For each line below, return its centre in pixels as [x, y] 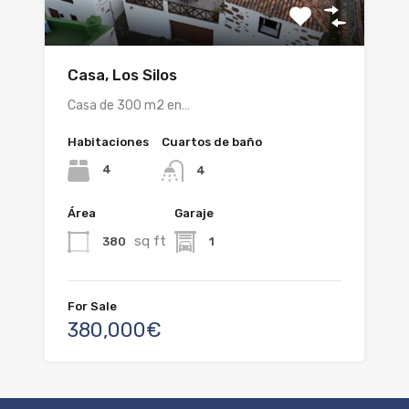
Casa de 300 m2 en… [129, 105]
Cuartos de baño [212, 142]
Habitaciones [108, 142]
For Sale [92, 306]
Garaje [194, 213]
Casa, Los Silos [122, 74]
